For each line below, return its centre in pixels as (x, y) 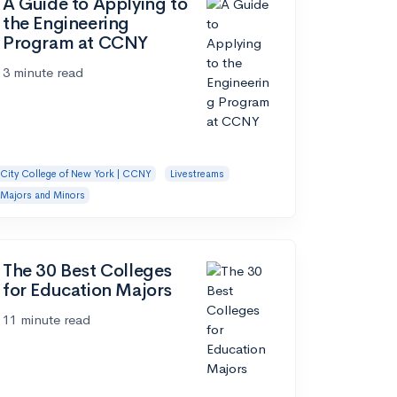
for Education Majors (88, 290)
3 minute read (43, 72)
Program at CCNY (75, 43)
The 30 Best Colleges (88, 270)
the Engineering (66, 23)
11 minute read (47, 319)
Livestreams (197, 173)
